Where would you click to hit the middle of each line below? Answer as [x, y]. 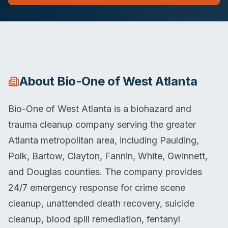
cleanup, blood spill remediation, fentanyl [94, 219]
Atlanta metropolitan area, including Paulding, [104, 140]
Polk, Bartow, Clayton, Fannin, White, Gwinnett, [108, 156]
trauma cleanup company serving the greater [102, 124]
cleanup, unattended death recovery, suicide [101, 203]
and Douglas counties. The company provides [105, 172]
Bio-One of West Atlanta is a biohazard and [100, 109]
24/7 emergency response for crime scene [97, 188]
